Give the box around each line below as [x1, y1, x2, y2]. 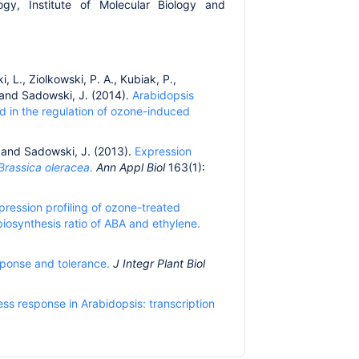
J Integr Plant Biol [113, 256, 205, 270]
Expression [135, 144, 192, 158]
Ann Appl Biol [96, 160, 165, 174]
